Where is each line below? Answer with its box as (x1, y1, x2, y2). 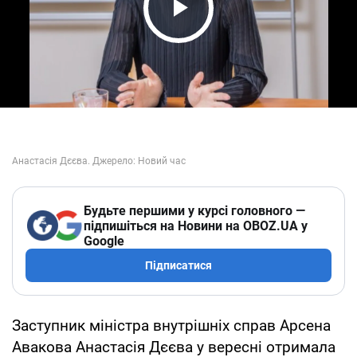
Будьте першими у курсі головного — (84, 202, 305, 218)
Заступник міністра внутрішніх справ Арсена (12, 316, 331, 335)
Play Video (148, 21, 298, 55)
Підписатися (145, 258, 212, 272)
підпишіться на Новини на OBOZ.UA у (84, 218, 308, 233)
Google (84, 233, 124, 249)
